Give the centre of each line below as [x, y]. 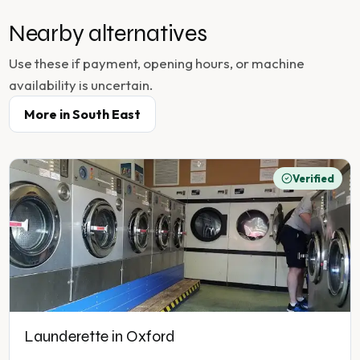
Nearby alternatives [108, 34]
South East [106, 115]
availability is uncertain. [81, 85]
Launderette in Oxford [100, 337]
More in [48, 115]
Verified [313, 179]
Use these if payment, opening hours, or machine [157, 63]
